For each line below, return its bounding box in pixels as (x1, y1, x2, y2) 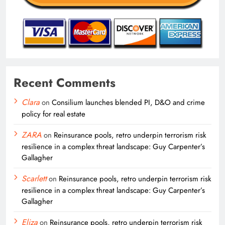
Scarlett (22, 172, 47, 184)
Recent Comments (14, 73, 116, 91)
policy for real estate (22, 108, 85, 120)
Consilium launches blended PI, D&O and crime (52, 96, 205, 108)
